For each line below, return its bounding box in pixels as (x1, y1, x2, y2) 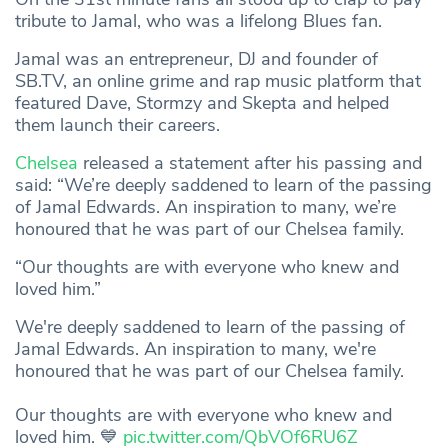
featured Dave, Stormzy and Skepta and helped (15, 90, 389, 115)
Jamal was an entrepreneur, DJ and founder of (15, 46, 378, 71)
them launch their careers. (15, 112, 225, 137)
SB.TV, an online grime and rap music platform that (15, 68, 421, 93)
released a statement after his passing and (78, 150, 422, 175)
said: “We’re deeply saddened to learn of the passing (15, 172, 432, 197)
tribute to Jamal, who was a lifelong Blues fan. (15, 8, 382, 33)
